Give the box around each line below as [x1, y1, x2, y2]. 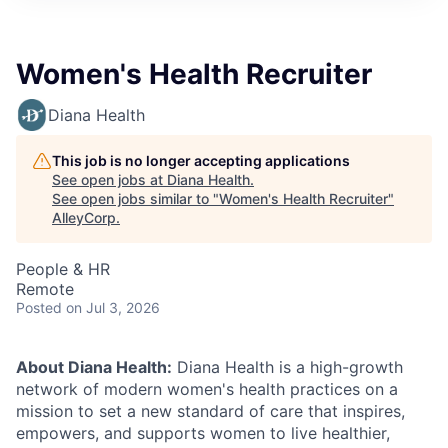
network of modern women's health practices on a [16, 378, 398, 399]
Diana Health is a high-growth [172, 356, 403, 377]
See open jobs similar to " [52, 189, 219, 207]
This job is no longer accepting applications [52, 151, 350, 169]
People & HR [16, 258, 110, 279]
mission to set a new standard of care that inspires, [16, 400, 405, 421]
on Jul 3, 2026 [66, 298, 160, 316]
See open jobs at [52, 170, 167, 188]
